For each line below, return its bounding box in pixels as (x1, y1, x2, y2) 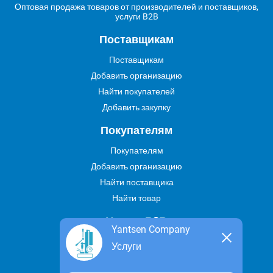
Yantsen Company (112, 224, 190, 235)
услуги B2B (115, 12, 158, 21)
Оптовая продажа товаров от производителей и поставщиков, (15, 2, 258, 12)
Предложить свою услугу (88, 252, 185, 262)
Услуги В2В (106, 214, 167, 227)
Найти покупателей (98, 87, 175, 96)
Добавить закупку (102, 102, 171, 112)
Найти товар (112, 193, 161, 203)
